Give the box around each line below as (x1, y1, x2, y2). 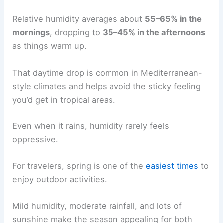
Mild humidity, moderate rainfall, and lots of (12, 201, 182, 211)
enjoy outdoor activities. (12, 174, 108, 185)
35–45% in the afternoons (103, 27, 206, 38)
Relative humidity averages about (12, 14, 145, 24)
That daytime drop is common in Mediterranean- (12, 67, 203, 78)
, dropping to (50, 27, 103, 38)
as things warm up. (12, 41, 87, 51)
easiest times (146, 161, 199, 171)
